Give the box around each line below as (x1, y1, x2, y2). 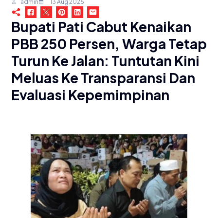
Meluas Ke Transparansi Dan (11, 69, 195, 86)
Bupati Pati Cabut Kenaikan (11, 18, 191, 35)
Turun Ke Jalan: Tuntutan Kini (11, 52, 200, 69)
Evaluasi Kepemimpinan (11, 86, 169, 103)
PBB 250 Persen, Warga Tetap (11, 35, 207, 52)
